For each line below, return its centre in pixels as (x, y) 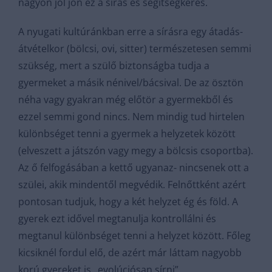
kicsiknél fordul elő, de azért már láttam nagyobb (130, 253)
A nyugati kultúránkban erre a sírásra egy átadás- (131, 32)
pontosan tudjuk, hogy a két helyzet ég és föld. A (128, 202)
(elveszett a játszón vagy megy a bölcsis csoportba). (136, 151)
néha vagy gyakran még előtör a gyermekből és (126, 100)
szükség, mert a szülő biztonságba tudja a (114, 66)
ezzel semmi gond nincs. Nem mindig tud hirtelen (131, 117)
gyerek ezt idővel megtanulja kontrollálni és (117, 219)
